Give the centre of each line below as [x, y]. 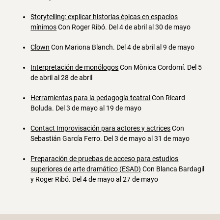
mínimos [44, 27]
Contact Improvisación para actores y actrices [101, 128]
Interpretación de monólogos [75, 67]
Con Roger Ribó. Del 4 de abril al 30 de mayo [124, 27]
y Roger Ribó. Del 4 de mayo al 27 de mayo [95, 179]
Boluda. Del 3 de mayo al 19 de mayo [86, 108]
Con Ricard [168, 97]
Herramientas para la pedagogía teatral [91, 97]
